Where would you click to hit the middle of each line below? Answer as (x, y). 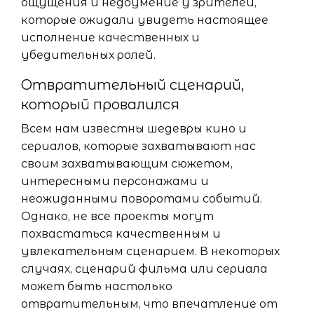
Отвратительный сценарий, (132, 85)
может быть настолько (97, 287)
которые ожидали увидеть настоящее (145, 20)
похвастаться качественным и (121, 234)
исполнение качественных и (110, 38)
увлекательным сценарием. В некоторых (150, 252)
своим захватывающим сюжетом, (127, 164)
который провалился (100, 105)
